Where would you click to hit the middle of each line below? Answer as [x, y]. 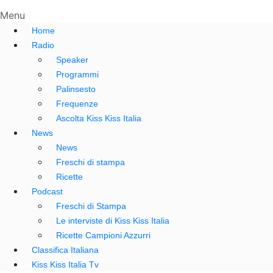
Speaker [72, 60]
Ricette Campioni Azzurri [103, 235]
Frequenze [77, 104]
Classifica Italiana [65, 250]
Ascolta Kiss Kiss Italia [99, 118]
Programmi [77, 74]
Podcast [47, 191]
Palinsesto [76, 89]
